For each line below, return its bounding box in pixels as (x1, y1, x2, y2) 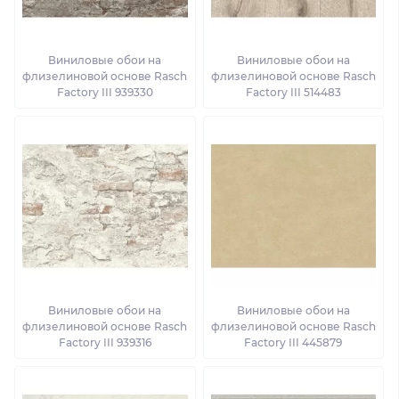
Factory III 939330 (56, 85, 153, 99)
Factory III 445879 (244, 336, 343, 349)
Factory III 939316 (58, 336, 151, 349)
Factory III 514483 (245, 85, 341, 99)
